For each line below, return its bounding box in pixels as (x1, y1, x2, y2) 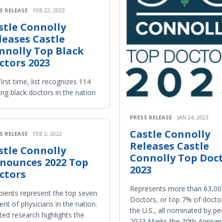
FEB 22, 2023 (33, 6, 65, 14)
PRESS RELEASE (130, 113, 172, 121)
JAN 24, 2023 (177, 113, 209, 121)
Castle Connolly (130, 127, 210, 141)
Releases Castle (130, 139, 209, 153)
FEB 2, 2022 (33, 130, 62, 138)
